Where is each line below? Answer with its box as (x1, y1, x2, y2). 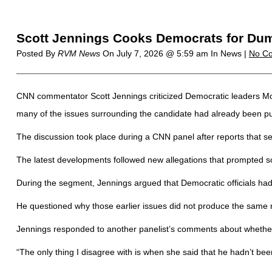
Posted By (16, 49, 58, 58)
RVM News (57, 49, 100, 58)
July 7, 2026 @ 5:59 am (116, 49, 211, 58)
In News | (210, 49, 249, 58)
